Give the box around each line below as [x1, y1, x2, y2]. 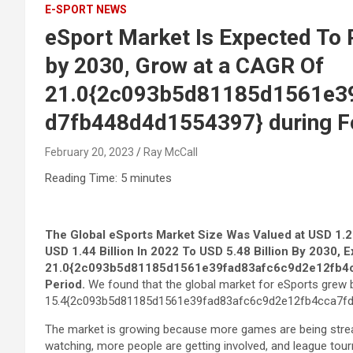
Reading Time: [45, 170, 121, 185]
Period [45, 277, 82, 292]
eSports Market [109, 227, 195, 242]
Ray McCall [143, 145, 198, 158]
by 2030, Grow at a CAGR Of [45, 52, 324, 79]
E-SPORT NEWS [45, 2, 127, 16]
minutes [130, 170, 172, 185]
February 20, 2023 [45, 145, 134, 158]
